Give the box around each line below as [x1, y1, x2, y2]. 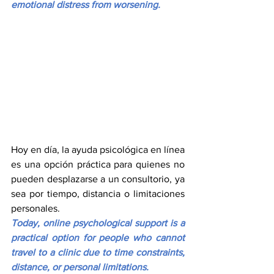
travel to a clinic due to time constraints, [11, 247, 185, 257]
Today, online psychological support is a [11, 218, 185, 228]
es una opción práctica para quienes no [11, 159, 185, 169]
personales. [11, 203, 60, 213]
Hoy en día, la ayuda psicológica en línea [11, 144, 185, 155]
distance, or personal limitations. [11, 262, 149, 272]
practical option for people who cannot [11, 232, 185, 243]
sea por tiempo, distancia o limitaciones [11, 188, 185, 199]
